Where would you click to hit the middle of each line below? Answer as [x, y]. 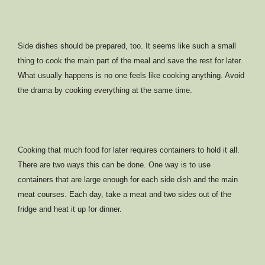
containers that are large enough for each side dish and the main [128, 180]
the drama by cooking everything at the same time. [105, 91]
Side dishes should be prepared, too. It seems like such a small [127, 46]
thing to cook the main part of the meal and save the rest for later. [130, 61]
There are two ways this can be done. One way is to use [114, 165]
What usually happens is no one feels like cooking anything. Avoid [131, 76]
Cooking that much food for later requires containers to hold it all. [129, 150]
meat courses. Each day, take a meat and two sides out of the [125, 195]
